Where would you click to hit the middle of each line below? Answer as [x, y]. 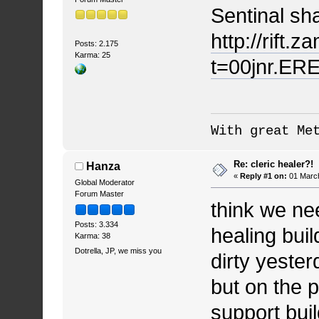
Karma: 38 [92, 235]
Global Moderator [104, 183]
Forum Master [99, 194]
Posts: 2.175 [96, 44]
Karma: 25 [92, 55]
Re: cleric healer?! [274, 164]
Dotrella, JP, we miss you [118, 251]
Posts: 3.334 [96, 224]
